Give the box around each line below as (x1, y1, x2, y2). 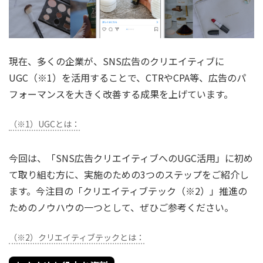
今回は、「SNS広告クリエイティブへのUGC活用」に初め (9, 151, 253, 166)
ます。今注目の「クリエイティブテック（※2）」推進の (9, 184, 247, 198)
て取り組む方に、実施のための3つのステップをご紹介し (9, 167, 249, 182)
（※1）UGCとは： (9, 117, 80, 130)
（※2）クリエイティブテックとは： (9, 231, 144, 244)
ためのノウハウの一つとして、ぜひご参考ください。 (9, 200, 234, 215)
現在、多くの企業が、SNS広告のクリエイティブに (9, 53, 224, 68)
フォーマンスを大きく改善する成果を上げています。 (9, 86, 233, 101)
